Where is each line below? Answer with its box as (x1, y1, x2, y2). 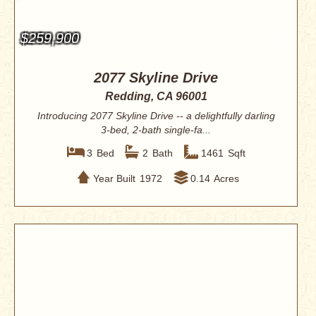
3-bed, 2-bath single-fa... (101, 124, 211, 136)
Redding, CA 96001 (104, 90, 207, 103)
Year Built (92, 172, 135, 184)
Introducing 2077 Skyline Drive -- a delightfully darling (37, 110, 275, 122)
